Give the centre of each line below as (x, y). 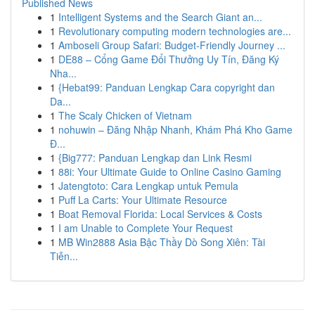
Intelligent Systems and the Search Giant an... (160, 17)
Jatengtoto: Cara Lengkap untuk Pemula (148, 186)
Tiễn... (64, 256)
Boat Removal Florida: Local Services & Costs (160, 214)
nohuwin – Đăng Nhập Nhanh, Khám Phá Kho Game (175, 129)
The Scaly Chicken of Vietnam (125, 115)
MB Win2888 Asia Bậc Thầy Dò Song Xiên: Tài (162, 242)
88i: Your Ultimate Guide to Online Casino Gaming (170, 172)
